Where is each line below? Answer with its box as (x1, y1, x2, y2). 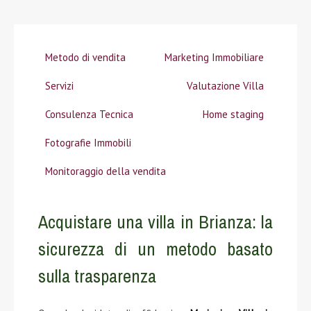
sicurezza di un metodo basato (38, 237, 273, 261)
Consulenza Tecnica (45, 108, 133, 121)
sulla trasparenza (38, 264, 156, 288)
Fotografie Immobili (45, 136, 131, 149)
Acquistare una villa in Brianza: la (38, 210, 273, 234)
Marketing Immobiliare (165, 51, 264, 64)
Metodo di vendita (45, 51, 126, 64)
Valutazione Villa (187, 79, 264, 92)
